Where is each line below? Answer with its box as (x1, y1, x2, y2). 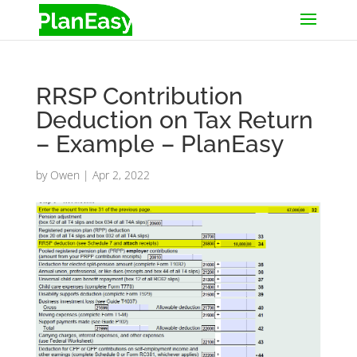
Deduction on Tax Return (35, 106, 313, 134)
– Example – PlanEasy (35, 130, 284, 158)
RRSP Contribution (35, 82, 243, 110)
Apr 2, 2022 (92, 167, 150, 182)
